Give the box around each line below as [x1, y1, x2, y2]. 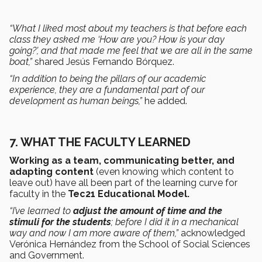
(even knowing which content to [96, 166, 234, 178]
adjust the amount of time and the [73, 205, 222, 217]
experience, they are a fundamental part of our [9, 84, 205, 96]
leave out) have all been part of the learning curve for [9, 177, 237, 189]
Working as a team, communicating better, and [9, 155, 235, 167]
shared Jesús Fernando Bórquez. [35, 56, 174, 68]
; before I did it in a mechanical [111, 216, 239, 228]
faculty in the [9, 188, 68, 200]
